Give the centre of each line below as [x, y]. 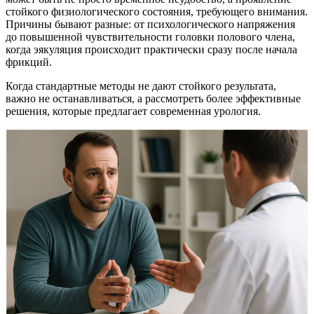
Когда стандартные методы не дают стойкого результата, [141, 86]
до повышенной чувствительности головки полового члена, [150, 36]
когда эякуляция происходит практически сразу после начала [151, 49]
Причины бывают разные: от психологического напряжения [150, 24]
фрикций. [29, 62]
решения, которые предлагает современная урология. [133, 111]
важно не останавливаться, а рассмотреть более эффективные [153, 98]
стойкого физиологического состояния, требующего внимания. [157, 11]
